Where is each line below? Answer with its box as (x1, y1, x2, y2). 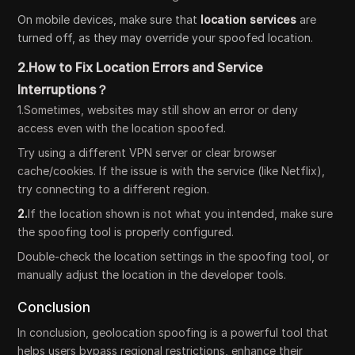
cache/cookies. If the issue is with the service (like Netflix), (17, 164, 326, 178)
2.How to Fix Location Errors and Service (17, 59, 264, 76)
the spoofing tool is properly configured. (17, 225, 235, 239)
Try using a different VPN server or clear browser (17, 146, 277, 160)
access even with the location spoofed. (17, 121, 227, 136)
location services (200, 13, 297, 27)
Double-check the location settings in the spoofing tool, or (17, 250, 330, 264)
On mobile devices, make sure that (17, 13, 201, 27)
